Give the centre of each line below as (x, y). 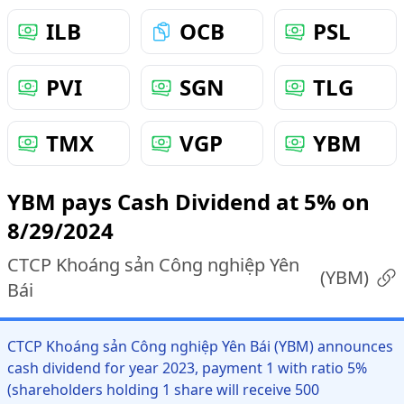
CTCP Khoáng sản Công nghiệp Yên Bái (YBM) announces (200, 346)
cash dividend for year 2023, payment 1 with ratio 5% (187, 368)
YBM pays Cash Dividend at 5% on (188, 202)
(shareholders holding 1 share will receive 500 (163, 390)
